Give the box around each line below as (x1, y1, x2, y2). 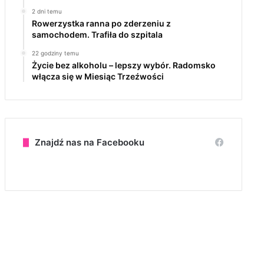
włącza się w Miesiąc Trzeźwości (31, 71, 164, 81)
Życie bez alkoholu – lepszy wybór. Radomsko (31, 60, 216, 70)
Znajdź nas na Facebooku (34, 137, 144, 148)
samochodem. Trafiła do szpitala (31, 29, 163, 39)
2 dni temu (31, 8, 62, 15)
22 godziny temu (31, 49, 79, 57)
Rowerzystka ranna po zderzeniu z (31, 18, 171, 28)
